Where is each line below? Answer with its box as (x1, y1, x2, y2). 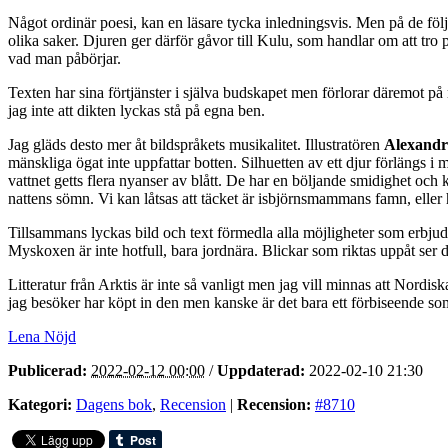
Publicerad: (8, 361, 87, 379)
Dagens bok (76, 395, 152, 413)
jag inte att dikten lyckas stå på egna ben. (8, 101, 265, 119)
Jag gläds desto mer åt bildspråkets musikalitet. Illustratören (8, 135, 384, 153)
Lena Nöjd (8, 327, 76, 345)
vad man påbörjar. (8, 49, 121, 67)
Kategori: (8, 395, 72, 413)
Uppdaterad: (217, 361, 305, 379)
